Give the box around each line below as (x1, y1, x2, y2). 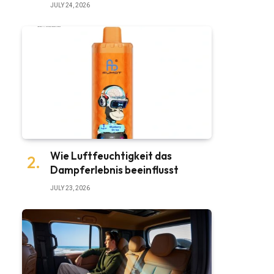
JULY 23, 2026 (50, 185, 90, 192)
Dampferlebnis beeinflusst (50, 163, 179, 177)
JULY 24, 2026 (50, 1, 90, 9)
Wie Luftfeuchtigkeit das (50, 149, 172, 163)
